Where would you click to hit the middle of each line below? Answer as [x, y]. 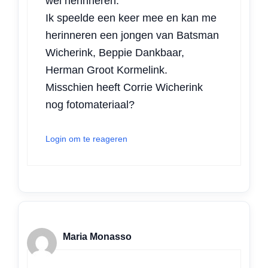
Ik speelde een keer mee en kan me [131, 18]
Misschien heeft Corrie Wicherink [124, 87]
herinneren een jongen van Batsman [132, 35]
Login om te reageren [86, 139]
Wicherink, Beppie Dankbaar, [115, 53]
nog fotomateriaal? [90, 105]
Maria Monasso [97, 236]
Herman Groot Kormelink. [106, 70]
